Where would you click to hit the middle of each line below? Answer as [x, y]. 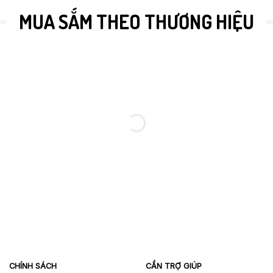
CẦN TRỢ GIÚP [174, 266]
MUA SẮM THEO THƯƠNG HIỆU [136, 22]
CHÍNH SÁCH [33, 266]
